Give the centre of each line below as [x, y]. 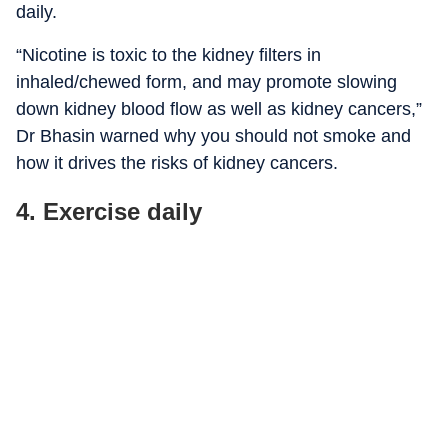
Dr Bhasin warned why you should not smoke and [213, 136]
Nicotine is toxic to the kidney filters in [171, 55]
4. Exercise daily [109, 211]
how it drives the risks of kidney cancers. [177, 163]
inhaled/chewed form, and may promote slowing [206, 82]
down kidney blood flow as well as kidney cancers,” [219, 109]
